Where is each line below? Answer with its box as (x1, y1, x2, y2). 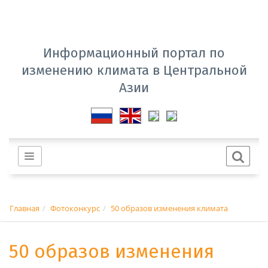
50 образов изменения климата (111, 202, 228, 214)
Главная (10, 202, 39, 214)
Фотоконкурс (50, 202, 100, 214)
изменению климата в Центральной (21, 62, 247, 78)
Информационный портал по (43, 44, 225, 61)
